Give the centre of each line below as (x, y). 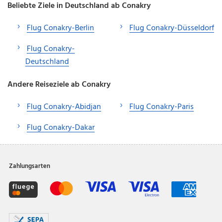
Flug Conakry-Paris (162, 107)
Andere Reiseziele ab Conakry (59, 84)
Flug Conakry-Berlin (60, 28)
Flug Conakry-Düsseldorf (172, 28)
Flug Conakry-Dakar (61, 128)
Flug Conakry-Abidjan (64, 107)
